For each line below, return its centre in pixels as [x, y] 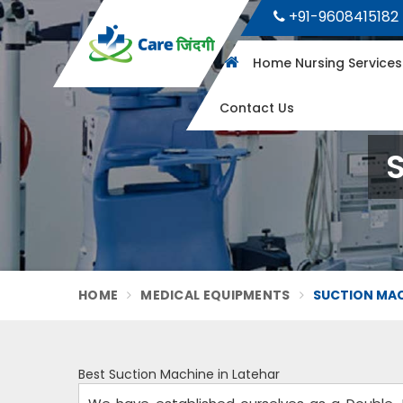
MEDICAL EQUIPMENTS [215, 295]
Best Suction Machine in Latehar [179, 374]
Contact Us [256, 108]
